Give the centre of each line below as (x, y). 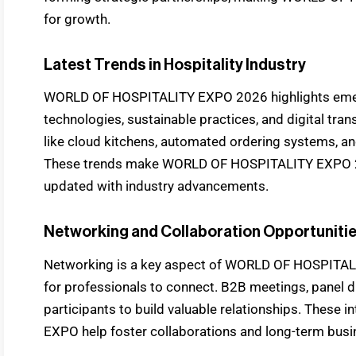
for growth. (77, 19)
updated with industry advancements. (156, 186)
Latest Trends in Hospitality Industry (175, 65)
